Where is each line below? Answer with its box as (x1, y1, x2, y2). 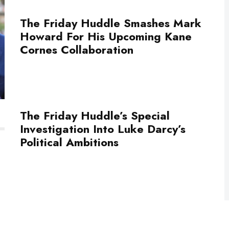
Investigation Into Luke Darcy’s (20, 121, 186, 137)
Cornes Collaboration (20, 41, 133, 58)
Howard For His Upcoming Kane (20, 28, 192, 44)
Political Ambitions (20, 134, 119, 150)
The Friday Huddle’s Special (20, 107, 170, 124)
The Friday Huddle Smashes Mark (20, 14, 201, 31)
